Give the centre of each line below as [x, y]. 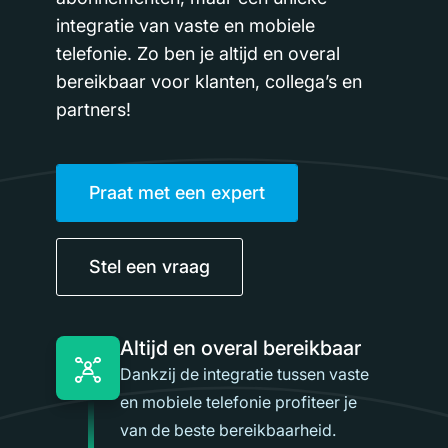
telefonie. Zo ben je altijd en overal [198, 53]
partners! [96, 109]
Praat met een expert [177, 192]
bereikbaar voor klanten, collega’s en [209, 81]
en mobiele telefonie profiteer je [238, 402]
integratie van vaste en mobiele [185, 25]
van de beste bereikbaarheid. [228, 430]
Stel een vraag [149, 266]
